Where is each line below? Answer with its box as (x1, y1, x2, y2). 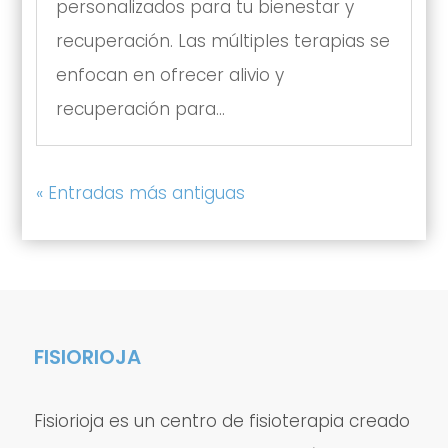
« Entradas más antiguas (35, 180, 245, 205)
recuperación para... (55, 96, 225, 121)
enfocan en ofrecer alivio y (55, 62, 284, 87)
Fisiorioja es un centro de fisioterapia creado (33, 408, 410, 433)
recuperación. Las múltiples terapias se (55, 28, 390, 53)
